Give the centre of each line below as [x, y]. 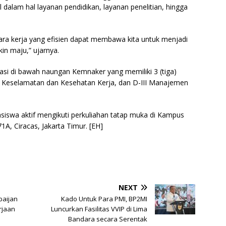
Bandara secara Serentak [108, 219]
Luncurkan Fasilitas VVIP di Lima [99, 209]
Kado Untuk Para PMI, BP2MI [104, 199]
